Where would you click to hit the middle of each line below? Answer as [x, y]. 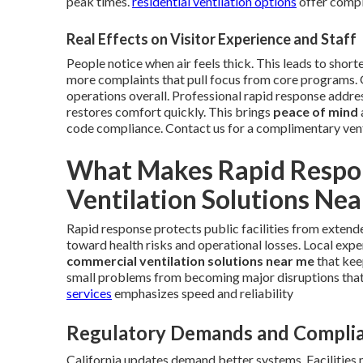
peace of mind [316, 111]
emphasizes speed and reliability [203, 293]
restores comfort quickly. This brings [170, 111]
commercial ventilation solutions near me [190, 260]
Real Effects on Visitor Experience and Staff [211, 38]
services [89, 293]
